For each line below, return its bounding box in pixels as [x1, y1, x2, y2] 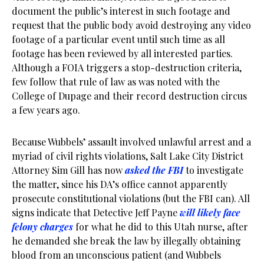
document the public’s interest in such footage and [12, 5, 230, 17]
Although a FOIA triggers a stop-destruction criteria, [12, 61, 242, 74]
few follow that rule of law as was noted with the [12, 75, 220, 88]
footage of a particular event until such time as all [12, 33, 225, 45]
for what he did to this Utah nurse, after [73, 220, 248, 233]
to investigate [183, 164, 243, 176]
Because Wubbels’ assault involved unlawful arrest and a [12, 136, 251, 148]
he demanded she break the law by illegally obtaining [12, 235, 241, 247]
